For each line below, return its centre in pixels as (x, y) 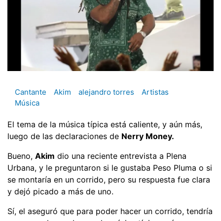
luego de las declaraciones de (64, 136)
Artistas (155, 92)
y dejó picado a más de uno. (60, 191)
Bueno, (21, 156)
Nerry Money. (148, 136)
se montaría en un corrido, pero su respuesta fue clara (109, 179)
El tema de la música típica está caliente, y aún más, (105, 124)
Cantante (31, 92)
